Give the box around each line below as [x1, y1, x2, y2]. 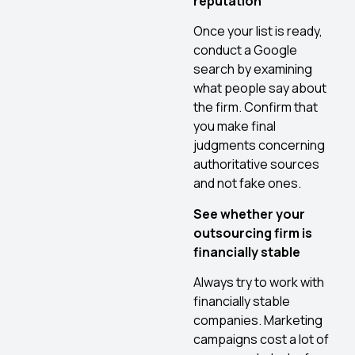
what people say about [193, 79, 326, 97]
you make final [193, 117, 276, 136]
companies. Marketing [193, 311, 323, 329]
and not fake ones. [193, 174, 301, 193]
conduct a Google [193, 41, 297, 59]
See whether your [193, 204, 305, 223]
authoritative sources [193, 155, 319, 174]
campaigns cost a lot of [193, 330, 329, 348]
